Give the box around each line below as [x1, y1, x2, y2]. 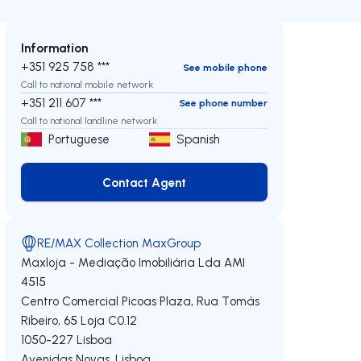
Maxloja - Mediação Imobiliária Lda [21, 255, 222, 270]
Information [21, 39, 89, 56]
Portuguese [48, 131, 110, 147]
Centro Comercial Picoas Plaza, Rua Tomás [21, 293, 260, 309]
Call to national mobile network [21, 78, 154, 90]
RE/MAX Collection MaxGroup [37, 235, 201, 251]
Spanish [176, 131, 221, 147]
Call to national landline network [21, 114, 158, 127]
